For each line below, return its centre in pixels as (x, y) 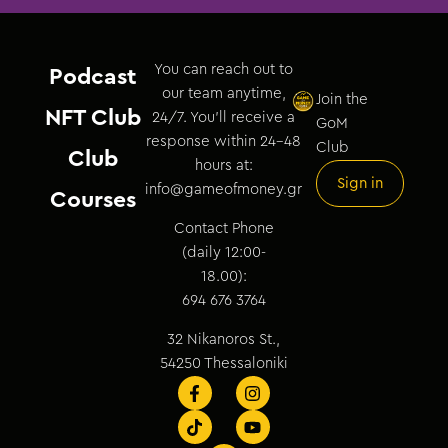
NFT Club (92, 117)
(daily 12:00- (223, 252)
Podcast (92, 76)
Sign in (359, 183)
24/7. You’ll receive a (224, 117)
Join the (341, 99)
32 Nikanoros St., (224, 339)
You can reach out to (224, 69)
